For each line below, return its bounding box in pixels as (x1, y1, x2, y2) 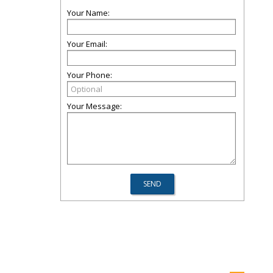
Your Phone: (67, 69, 112, 80)
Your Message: (67, 101, 122, 112)
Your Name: (67, 7, 110, 18)
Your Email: (67, 38, 107, 49)
